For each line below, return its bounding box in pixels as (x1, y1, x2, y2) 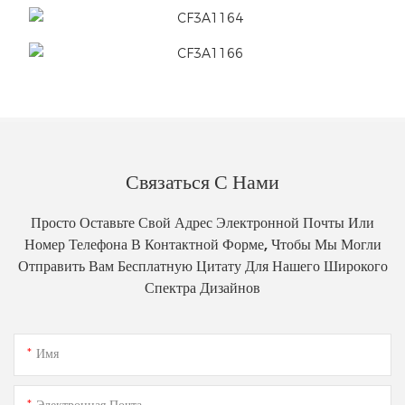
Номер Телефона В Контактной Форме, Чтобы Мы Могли (24, 234, 381, 256)
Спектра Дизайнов (145, 278, 260, 299)
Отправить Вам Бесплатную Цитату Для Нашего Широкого (17, 256, 388, 278)
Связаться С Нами (126, 168, 279, 197)
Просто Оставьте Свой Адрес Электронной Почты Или (31, 212, 374, 234)
